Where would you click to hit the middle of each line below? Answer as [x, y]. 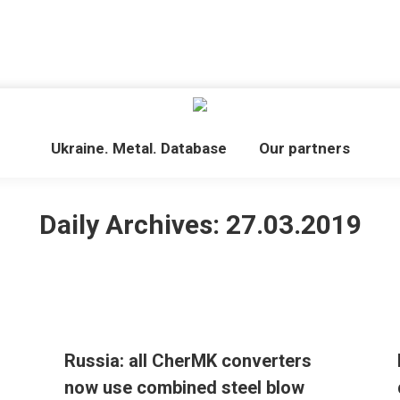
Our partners [304, 148]
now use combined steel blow [184, 387]
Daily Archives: [132, 224]
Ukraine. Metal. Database [138, 148]
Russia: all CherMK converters [188, 361]
